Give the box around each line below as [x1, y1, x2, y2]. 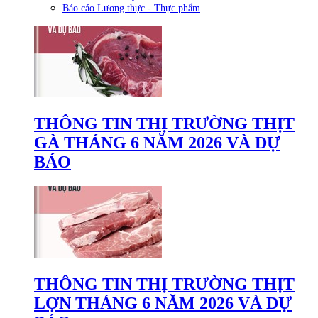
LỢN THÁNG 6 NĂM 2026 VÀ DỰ [34, 294, 292, 313]
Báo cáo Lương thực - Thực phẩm [62, 3, 200, 14]
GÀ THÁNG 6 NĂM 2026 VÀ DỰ [34, 133, 280, 153]
